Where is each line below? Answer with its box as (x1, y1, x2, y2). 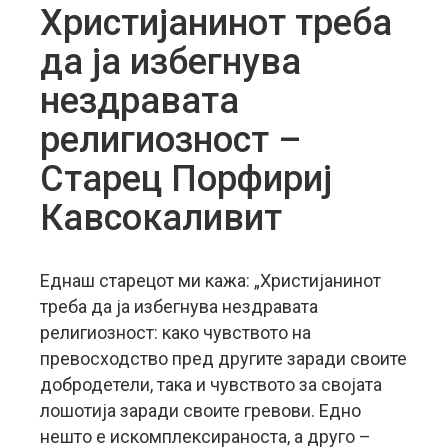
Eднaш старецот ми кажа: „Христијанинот (40, 270, 381, 291)
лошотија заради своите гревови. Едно (40, 400, 361, 421)
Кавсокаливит (40, 197, 282, 239)
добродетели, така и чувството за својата (40, 374, 382, 395)
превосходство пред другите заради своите (40, 348, 407, 369)
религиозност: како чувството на (40, 322, 311, 343)
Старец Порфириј (40, 158, 332, 200)
